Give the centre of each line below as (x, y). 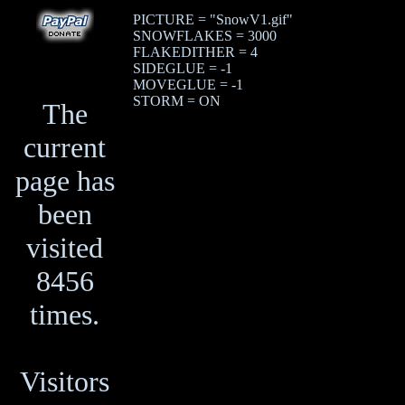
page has (65, 181)
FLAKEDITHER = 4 (195, 52)
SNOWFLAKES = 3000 (205, 36)
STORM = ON (177, 101)
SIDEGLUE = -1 (183, 68)
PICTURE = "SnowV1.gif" (213, 19)
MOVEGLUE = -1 (188, 85)
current (65, 147)
